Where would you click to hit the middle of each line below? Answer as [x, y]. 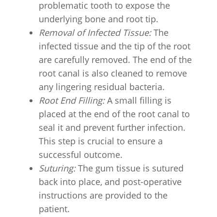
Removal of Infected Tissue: [95, 32]
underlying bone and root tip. [99, 19]
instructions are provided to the [103, 195]
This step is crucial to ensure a [101, 141]
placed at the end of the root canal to [114, 114]
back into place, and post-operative [110, 182]
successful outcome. [81, 155]
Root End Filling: [72, 100]
